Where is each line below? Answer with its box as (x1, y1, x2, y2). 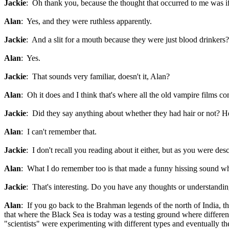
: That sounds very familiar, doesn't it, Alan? (26, 72, 172, 81)
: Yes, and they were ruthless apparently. (21, 17, 152, 26)
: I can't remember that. (21, 127, 97, 136)
